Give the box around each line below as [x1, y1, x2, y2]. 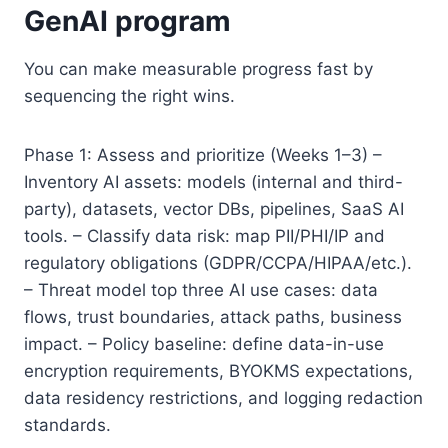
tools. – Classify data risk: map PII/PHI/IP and [24, 225, 385, 246]
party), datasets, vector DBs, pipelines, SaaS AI [24, 198, 404, 219]
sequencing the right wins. [24, 85, 235, 106]
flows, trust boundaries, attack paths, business [24, 306, 402, 327]
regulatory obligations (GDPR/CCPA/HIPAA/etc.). [24, 252, 412, 273]
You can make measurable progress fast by [24, 58, 373, 79]
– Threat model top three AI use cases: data [24, 279, 378, 300]
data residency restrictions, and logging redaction [24, 387, 423, 408]
